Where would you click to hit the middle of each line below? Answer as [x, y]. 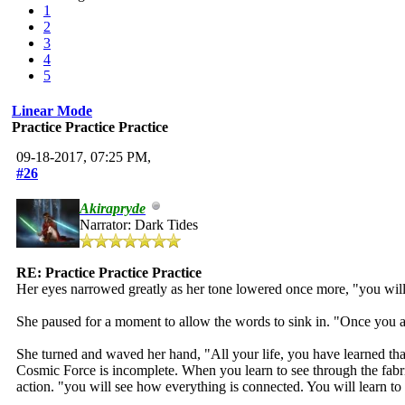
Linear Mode [52, 110]
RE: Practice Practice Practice [109, 272]
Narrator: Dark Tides [139, 224]
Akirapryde [113, 208]
